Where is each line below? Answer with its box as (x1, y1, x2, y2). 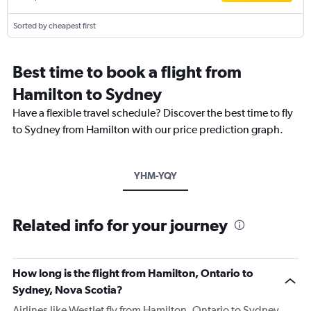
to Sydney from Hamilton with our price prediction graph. (12, 122, 283, 136)
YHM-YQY (134, 169, 177, 181)
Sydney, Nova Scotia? (12, 283, 123, 296)
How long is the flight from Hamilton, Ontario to (12, 266, 253, 279)
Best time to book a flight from (12, 61, 242, 81)
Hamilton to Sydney (12, 83, 162, 103)
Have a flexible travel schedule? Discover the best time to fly (12, 106, 293, 119)
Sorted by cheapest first (13, 20, 96, 31)
